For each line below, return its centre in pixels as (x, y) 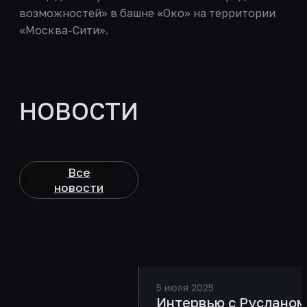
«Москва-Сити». (64, 30)
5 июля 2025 (185, 287)
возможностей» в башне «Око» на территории (147, 13)
